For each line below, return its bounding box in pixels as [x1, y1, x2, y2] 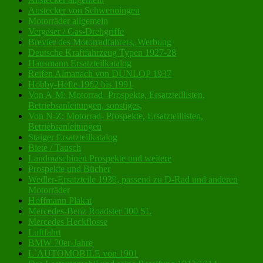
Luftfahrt [28, 227, 61, 237]
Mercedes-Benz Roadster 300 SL [28, 205, 151, 216]
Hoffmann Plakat [28, 195, 92, 205]
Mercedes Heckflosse [28, 216, 107, 227]
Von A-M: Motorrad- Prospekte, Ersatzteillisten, [28, 89, 205, 100]
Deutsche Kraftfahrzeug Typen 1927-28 [28, 47, 176, 58]
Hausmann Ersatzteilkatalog [28, 58, 131, 68]
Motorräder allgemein [28, 15, 108, 26]
